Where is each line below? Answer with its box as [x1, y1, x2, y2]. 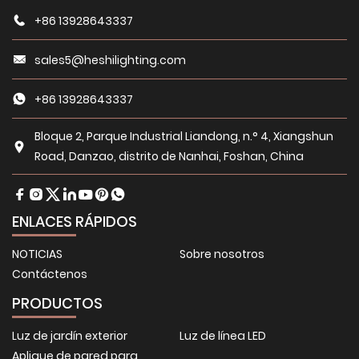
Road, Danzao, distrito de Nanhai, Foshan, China [34, 148, 304, 165]
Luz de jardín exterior [12, 328, 127, 345]
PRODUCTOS [12, 293, 103, 314]
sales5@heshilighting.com [34, 51, 186, 68]
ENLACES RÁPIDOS [12, 212, 137, 232]
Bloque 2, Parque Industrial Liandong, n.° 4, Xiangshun [34, 128, 333, 145]
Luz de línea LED [179, 328, 266, 345]
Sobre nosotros [179, 246, 264, 263]
